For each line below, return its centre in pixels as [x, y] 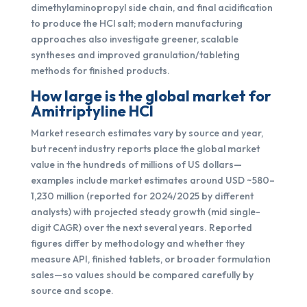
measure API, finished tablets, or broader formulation [150, 259]
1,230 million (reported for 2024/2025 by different [142, 196]
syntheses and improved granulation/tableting [135, 55]
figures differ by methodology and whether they [137, 243]
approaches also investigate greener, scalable [134, 39]
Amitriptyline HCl [92, 111]
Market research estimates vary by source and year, [147, 133]
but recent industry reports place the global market [145, 149]
